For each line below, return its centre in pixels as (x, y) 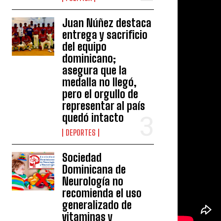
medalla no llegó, (100, 82)
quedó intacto (93, 118)
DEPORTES (81, 133)
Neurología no (93, 182)
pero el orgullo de (100, 94)
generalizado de (97, 205)
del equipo (85, 47)
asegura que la (95, 71)
